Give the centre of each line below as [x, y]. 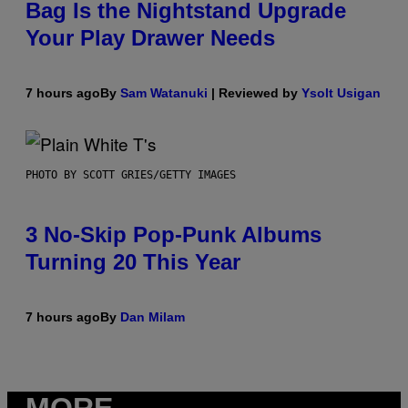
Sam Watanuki [164, 92]
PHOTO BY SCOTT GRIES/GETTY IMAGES [131, 174]
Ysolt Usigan [341, 92]
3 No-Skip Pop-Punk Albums [173, 234]
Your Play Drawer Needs [150, 37]
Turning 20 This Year [133, 261]
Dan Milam [153, 316]
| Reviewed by [255, 92]
